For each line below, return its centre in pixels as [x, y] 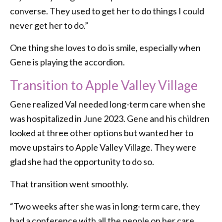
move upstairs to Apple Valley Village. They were [103, 147]
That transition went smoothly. [69, 184]
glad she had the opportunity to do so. [82, 161]
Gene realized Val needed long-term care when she [108, 104]
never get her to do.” [49, 25]
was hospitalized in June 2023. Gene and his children [110, 118]
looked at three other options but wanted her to [102, 133]
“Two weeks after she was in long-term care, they [105, 206]
